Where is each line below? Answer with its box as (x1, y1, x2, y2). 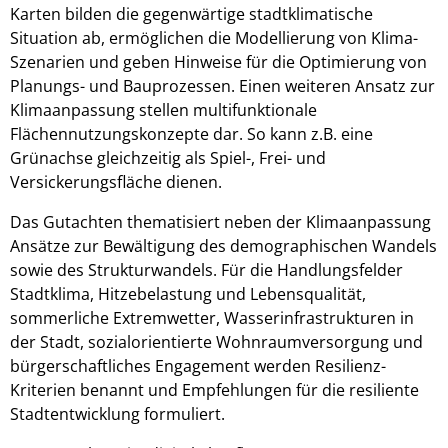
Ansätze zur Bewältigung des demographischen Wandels (10, 235, 437, 257)
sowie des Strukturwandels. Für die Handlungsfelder (10, 259, 403, 281)
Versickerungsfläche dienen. (10, 171, 222, 193)
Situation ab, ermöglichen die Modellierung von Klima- (10, 27, 418, 49)
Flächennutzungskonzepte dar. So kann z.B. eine (10, 123, 373, 145)
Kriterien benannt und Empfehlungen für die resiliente (10, 379, 419, 401)
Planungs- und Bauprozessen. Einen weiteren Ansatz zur (10, 75, 435, 97)
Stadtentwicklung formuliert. (10, 403, 225, 425)
